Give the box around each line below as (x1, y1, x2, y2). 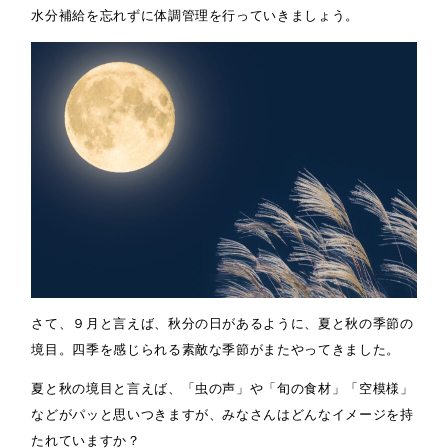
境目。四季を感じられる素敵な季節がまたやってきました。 (31, 342, 400, 358)
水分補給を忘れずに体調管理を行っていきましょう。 (31, 7, 359, 23)
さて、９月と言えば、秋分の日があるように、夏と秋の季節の (31, 316, 414, 332)
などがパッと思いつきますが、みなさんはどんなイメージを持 (31, 407, 414, 423)
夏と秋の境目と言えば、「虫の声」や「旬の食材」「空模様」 (31, 381, 414, 397)
